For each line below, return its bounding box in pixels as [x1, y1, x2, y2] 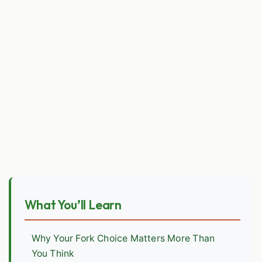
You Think [31, 248, 75, 260]
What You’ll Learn [24, 196, 122, 212]
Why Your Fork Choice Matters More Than [31, 233, 215, 244]
